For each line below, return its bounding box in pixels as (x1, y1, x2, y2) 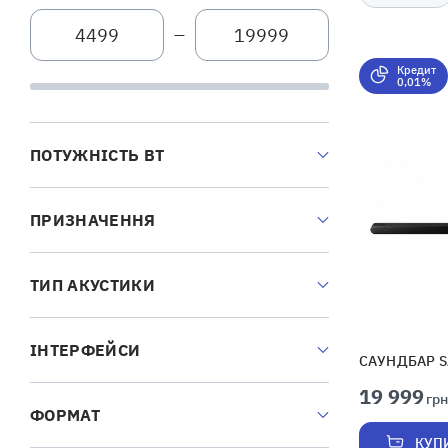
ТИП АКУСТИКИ (30, 275, 155, 296)
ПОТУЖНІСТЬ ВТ (30, 145, 165, 166)
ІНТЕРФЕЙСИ (30, 340, 141, 361)
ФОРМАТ (30, 405, 100, 426)
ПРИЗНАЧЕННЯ (30, 210, 156, 231)
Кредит (396, 63, 436, 77)
